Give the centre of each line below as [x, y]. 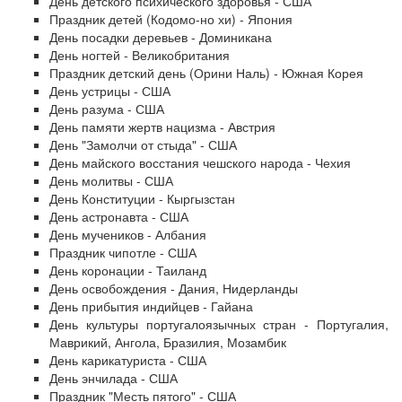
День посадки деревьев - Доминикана [161, 37]
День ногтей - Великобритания [140, 55]
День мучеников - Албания [128, 234]
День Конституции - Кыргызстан [142, 198]
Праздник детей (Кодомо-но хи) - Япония [171, 19]
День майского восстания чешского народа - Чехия [200, 162]
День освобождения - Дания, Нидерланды [174, 288]
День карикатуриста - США [128, 360]
